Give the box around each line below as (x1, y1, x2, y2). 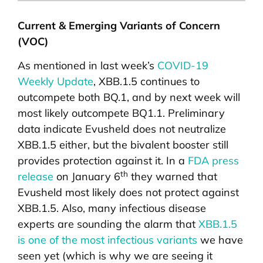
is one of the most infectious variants (18, 233, 197, 247)
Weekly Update (18, 75, 93, 89)
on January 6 (53, 170, 120, 184)
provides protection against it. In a (18, 154, 188, 168)
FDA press (188, 154, 239, 168)
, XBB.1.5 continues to (93, 75, 200, 89)
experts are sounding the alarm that (18, 217, 198, 231)
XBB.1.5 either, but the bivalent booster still (18, 138, 228, 152)
